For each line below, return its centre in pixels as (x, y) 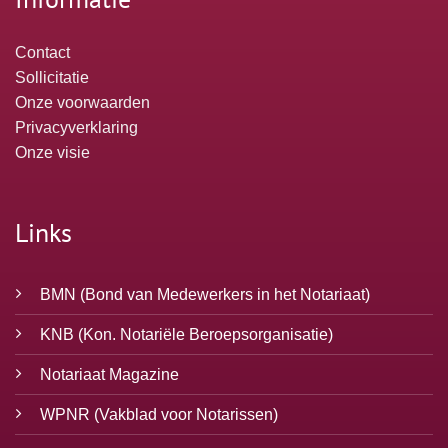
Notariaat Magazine (109, 374)
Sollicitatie (52, 78)
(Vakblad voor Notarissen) (186, 414)
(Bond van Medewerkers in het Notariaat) (225, 294)
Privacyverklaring (76, 128)
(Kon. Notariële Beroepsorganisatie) (205, 334)
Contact (42, 53)
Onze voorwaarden (82, 103)
